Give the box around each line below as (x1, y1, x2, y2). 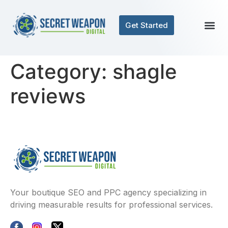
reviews (10, 83, 85, 108)
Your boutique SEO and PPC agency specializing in (10, 187, 207, 198)
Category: (10, 59, 112, 84)
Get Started (125, 20, 168, 30)
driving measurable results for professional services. (10, 199, 213, 210)
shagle (112, 59, 177, 84)
